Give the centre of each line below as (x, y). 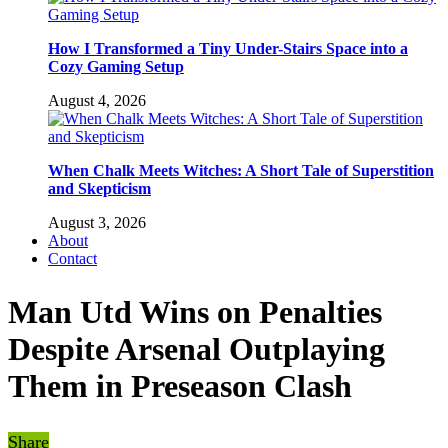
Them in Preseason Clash (180, 386)
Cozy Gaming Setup (116, 66)
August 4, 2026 (97, 100)
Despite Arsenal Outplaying (196, 349)
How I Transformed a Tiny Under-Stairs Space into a (228, 48)
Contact (72, 258)
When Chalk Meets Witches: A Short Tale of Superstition (241, 170)
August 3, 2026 (97, 222)
